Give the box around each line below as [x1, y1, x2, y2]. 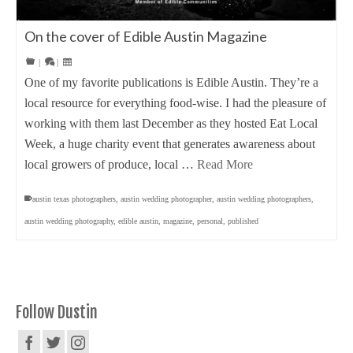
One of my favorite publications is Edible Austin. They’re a [24, 75, 318, 89]
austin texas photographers [32, 194, 116, 203]
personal [197, 216, 223, 225]
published [228, 216, 258, 225]
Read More [197, 157, 253, 171]
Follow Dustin [16, 302, 98, 322]
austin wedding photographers [217, 194, 311, 203]
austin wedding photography [24, 216, 113, 225]
